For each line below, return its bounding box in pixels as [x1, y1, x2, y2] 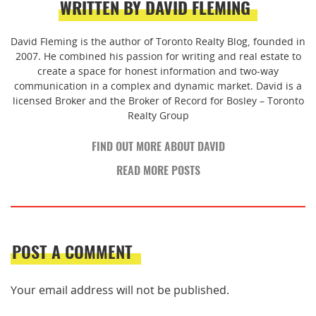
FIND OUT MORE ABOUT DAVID [91, 136, 225, 155]
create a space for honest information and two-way [37, 64, 279, 78]
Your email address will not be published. [11, 282, 229, 298]
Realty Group [127, 109, 189, 123]
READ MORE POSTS [116, 160, 200, 179]
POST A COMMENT [12, 236, 133, 265]
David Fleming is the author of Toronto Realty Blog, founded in [11, 35, 305, 49]
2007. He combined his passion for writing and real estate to [15, 49, 301, 63]
